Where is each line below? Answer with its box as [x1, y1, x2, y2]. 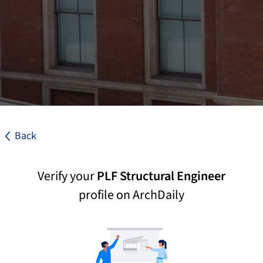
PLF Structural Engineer [97, 167, 225, 186]
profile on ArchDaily [79, 186, 184, 204]
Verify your [38, 167, 97, 186]
